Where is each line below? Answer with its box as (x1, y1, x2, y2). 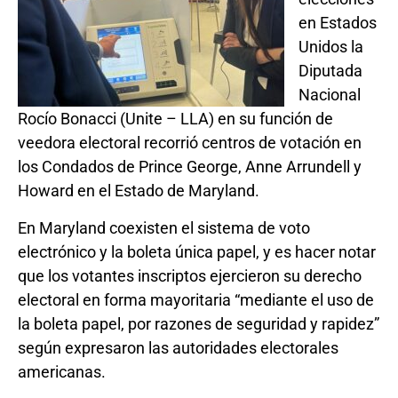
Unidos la (298, 37, 363, 57)
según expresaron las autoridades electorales (18, 338, 338, 357)
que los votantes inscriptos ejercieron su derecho (18, 266, 362, 285)
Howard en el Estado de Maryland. (18, 181, 259, 201)
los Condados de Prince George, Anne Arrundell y (18, 157, 362, 177)
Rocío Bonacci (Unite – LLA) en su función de (18, 109, 333, 129)
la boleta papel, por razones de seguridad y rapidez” (18, 314, 379, 333)
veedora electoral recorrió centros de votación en (18, 133, 362, 153)
